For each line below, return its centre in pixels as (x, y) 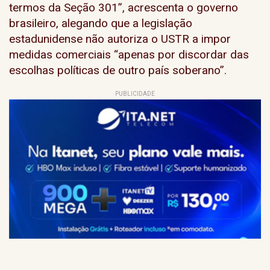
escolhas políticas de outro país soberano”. (118, 70)
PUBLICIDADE (135, 94)
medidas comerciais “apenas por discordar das (129, 55)
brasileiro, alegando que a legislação (101, 23)
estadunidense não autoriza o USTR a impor (120, 39)
